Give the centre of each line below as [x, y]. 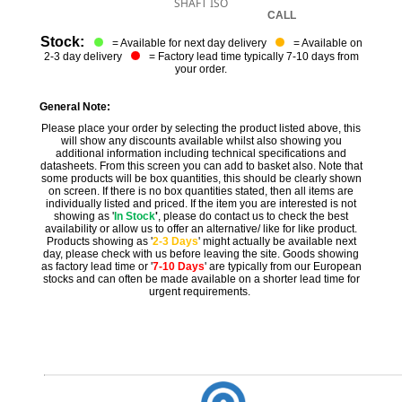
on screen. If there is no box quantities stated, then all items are [201, 191]
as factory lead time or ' [96, 266]
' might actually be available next [277, 241]
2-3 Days [175, 241]
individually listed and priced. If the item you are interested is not [201, 203]
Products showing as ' [99, 241]
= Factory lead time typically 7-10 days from [252, 56]
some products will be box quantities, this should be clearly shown [201, 178]
